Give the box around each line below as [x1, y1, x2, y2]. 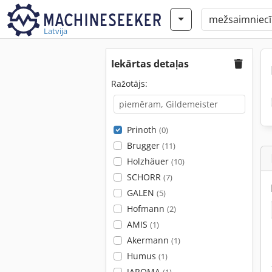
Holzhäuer [126, 155, 171, 167]
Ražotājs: [111, 78, 148, 89]
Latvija [44, 25, 67, 36]
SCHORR [126, 171, 163, 183]
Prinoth [126, 124, 159, 135]
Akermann [126, 234, 171, 246]
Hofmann [126, 203, 167, 214]
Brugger [126, 140, 162, 151]
